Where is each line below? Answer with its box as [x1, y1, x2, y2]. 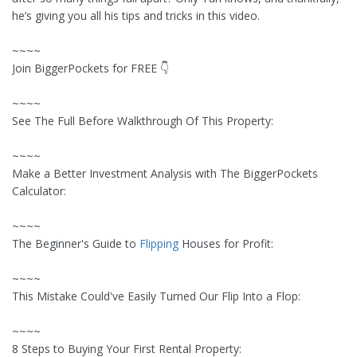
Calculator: [12, 183, 66, 199]
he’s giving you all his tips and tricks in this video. [12, 8, 260, 24]
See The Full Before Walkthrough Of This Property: [12, 113, 273, 129]
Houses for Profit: [178, 236, 273, 252]
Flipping [139, 236, 178, 252]
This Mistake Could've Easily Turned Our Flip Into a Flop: [12, 288, 300, 304]
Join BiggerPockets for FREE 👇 [12, 61, 169, 76]
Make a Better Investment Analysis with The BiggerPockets [12, 166, 318, 182]
